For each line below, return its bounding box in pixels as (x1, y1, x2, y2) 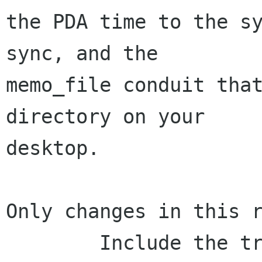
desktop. (6, 136, 99, 160)
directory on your (6, 105, 205, 129)
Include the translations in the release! (6, 231, 99, 255)
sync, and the (6, 42, 158, 65)
